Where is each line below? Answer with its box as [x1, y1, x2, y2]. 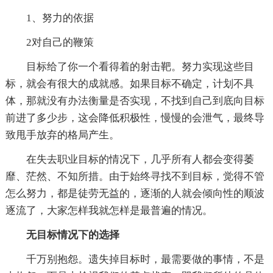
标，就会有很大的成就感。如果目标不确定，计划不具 [5, 77, 254, 90]
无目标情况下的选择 [26, 229, 119, 241]
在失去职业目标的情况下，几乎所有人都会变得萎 [5, 153, 254, 165]
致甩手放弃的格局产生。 [5, 129, 119, 141]
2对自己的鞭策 [5, 36, 94, 48]
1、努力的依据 [5, 12, 94, 24]
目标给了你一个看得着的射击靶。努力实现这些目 [5, 60, 254, 73]
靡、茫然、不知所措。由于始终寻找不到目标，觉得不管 [5, 170, 264, 182]
